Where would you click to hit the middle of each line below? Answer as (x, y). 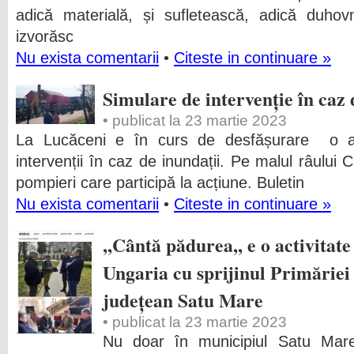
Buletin (281, 183)
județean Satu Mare (183, 300)
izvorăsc (45, 36)
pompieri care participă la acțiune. (136, 183)
